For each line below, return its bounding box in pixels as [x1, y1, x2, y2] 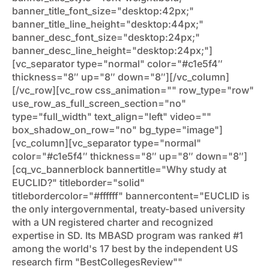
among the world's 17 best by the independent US [12, 243, 238, 255]
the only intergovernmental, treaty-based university [12, 203, 245, 216]
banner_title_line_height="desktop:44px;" [12, 18, 204, 31]
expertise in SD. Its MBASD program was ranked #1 [12, 229, 243, 242]
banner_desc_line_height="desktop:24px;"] [12, 44, 213, 57]
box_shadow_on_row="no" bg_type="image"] [12, 124, 223, 136]
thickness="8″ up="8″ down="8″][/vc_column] [12, 71, 229, 83]
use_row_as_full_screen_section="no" [12, 97, 186, 110]
